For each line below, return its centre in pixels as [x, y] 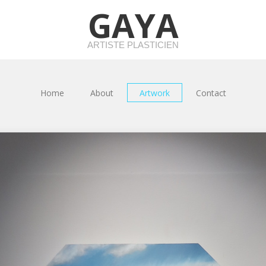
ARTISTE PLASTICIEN [133, 45]
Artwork [154, 93]
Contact [211, 93]
